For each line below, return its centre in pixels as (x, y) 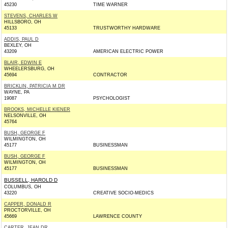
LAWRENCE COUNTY (118, 216)
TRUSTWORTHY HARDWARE (127, 28)
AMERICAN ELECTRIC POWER (128, 51)
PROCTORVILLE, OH (27, 210)
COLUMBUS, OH (23, 187)
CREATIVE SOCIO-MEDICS (123, 193)
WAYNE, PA (17, 92)
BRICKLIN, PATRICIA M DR (35, 86)
